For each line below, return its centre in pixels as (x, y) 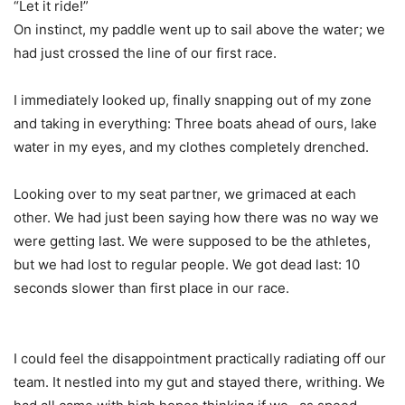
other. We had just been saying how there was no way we (196, 218)
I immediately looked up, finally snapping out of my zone (193, 100)
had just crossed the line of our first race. (145, 53)
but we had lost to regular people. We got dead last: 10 (187, 265)
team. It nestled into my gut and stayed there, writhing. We (199, 382)
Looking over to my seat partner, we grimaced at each (185, 194)
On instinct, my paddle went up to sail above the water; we (199, 30)
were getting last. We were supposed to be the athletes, (192, 241)
